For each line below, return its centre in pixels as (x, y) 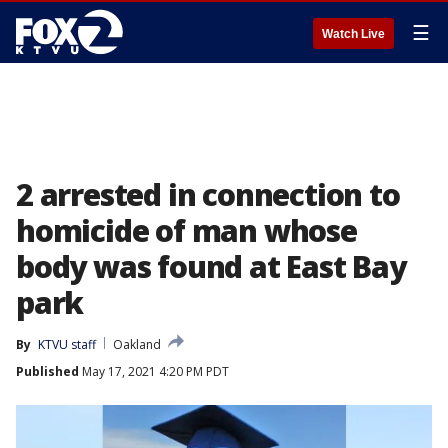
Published (47, 371)
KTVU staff (67, 344)
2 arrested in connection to (208, 194)
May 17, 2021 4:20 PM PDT (154, 371)
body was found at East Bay (211, 266)
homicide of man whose (186, 230)
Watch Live (353, 34)
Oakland (137, 344)
